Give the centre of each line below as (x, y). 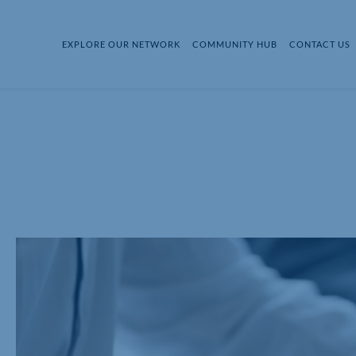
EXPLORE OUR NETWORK (122, 44)
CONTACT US (320, 44)
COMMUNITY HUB (235, 44)
